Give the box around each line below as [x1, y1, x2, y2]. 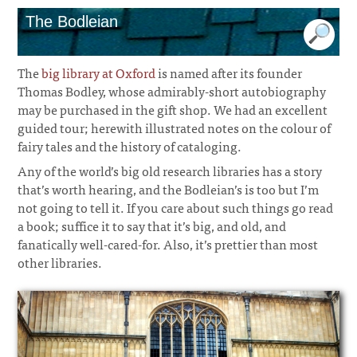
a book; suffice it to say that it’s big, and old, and [18, 215, 287, 236]
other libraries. [18, 252, 103, 273]
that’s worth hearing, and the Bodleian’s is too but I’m [18, 178, 320, 199]
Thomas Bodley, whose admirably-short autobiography [18, 80, 327, 101]
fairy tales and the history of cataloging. [18, 135, 242, 156]
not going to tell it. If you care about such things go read [18, 197, 334, 218]
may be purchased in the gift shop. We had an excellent [18, 99, 328, 120]
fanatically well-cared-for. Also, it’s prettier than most [18, 233, 319, 254]
